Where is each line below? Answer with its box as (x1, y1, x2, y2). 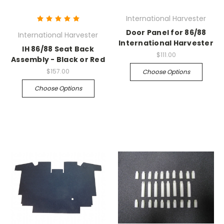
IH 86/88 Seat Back (22, 44, 94, 54)
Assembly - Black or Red (11, 54, 105, 65)
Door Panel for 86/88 (125, 27, 206, 38)
